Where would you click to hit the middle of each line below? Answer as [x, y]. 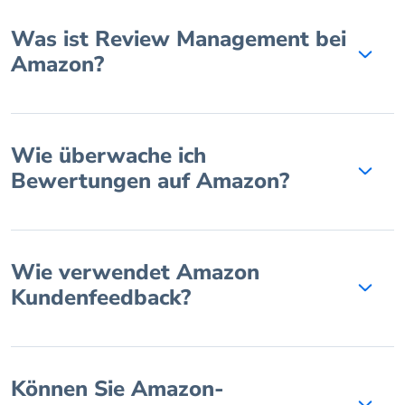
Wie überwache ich [108, 156]
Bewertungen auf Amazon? [150, 181]
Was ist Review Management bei [179, 39]
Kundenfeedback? [101, 298]
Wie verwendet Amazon [135, 273]
